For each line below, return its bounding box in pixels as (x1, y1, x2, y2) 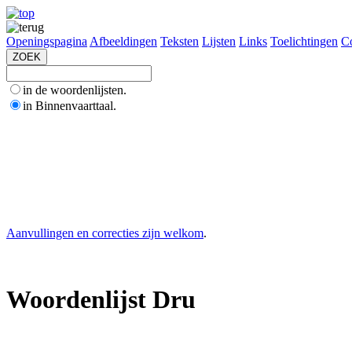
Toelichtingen (270, 35, 338, 48)
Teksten (160, 35, 199, 48)
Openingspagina (6, 35, 87, 48)
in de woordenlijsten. (23, 83, 126, 97)
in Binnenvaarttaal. (23, 99, 116, 112)
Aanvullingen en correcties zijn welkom (6, 226, 203, 240)
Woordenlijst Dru (6, 285, 196, 314)
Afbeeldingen (90, 35, 157, 48)
